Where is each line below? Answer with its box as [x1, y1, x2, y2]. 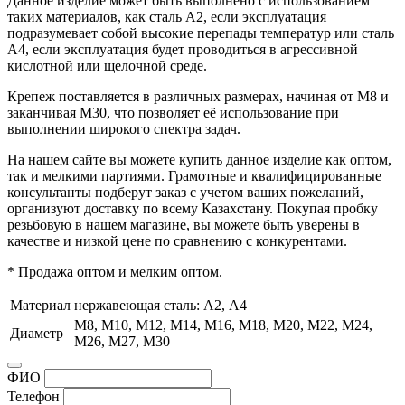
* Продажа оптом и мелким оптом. [7, 263, 222, 279]
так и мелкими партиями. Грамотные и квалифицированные [7, 167, 381, 184]
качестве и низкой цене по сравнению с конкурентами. [7, 232, 347, 249]
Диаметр [10, 325, 63, 341]
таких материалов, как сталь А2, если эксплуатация [7, 8, 326, 24]
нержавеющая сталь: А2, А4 [74, 297, 247, 313]
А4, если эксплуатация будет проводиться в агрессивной [7, 41, 358, 57]
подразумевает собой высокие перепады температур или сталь [7, 24, 394, 41]
